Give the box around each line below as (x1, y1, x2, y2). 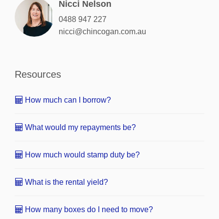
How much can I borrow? (23, 95, 111, 104)
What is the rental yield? (23, 177, 108, 186)
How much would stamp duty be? (23, 150, 140, 159)
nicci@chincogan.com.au (59, 27, 146, 36)
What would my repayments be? (23, 123, 136, 131)
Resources (15, 68, 61, 80)
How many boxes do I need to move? (23, 205, 153, 214)
